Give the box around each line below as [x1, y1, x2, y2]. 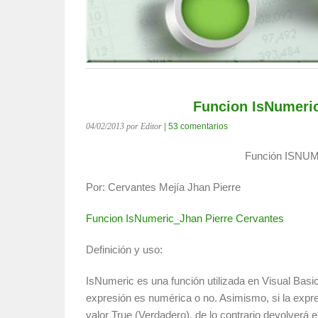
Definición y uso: [86, 243, 163, 256]
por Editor [126, 121, 162, 131]
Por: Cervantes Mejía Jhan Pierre [86, 181, 241, 193]
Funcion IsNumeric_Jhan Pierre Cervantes [86, 212, 284, 224]
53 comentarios [168, 121, 228, 131]
